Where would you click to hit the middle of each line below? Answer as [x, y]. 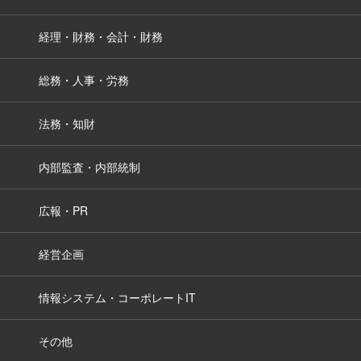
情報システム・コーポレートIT [117, 297]
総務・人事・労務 [84, 80]
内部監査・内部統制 [89, 167]
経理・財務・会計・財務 [101, 36]
